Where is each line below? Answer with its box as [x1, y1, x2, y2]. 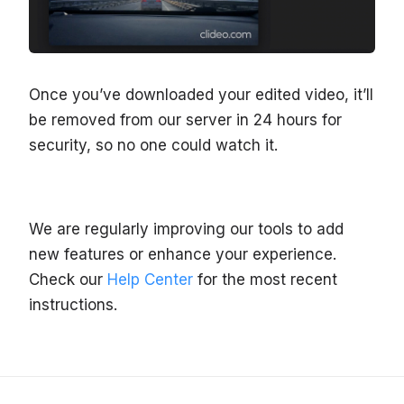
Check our [29, 271, 107, 289]
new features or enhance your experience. [29, 245, 336, 264]
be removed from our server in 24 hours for [29, 111, 342, 130]
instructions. [29, 296, 117, 315]
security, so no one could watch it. [29, 136, 278, 155]
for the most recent [193, 271, 337, 289]
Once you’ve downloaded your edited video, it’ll [29, 86, 373, 105]
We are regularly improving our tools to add [29, 220, 344, 239]
